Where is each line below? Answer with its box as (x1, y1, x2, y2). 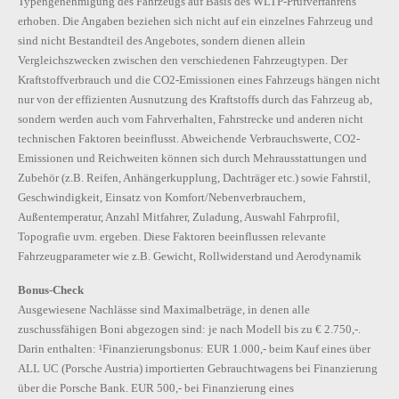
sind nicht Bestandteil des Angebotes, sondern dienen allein (18, 34, 305, 48)
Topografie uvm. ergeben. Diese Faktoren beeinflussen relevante (18, 230, 326, 244)
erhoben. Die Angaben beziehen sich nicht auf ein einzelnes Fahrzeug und (18, 14, 373, 28)
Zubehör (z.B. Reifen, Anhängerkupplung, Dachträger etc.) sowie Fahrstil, (18, 171, 370, 185)
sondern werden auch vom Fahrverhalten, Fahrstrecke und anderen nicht (18, 112, 363, 126)
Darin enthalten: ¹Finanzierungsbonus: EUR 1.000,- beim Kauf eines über (18, 342, 370, 356)
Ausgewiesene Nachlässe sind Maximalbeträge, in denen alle (18, 303, 310, 317)
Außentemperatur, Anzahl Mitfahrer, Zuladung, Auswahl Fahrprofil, (18, 210, 339, 224)
